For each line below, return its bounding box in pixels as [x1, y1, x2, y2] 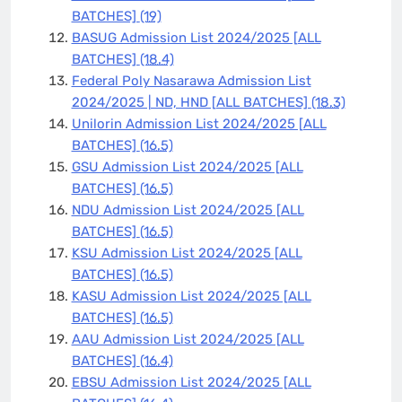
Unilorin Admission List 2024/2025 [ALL [71, 115, 327, 132]
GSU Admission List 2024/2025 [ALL [71, 158, 303, 175]
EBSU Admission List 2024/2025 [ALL [71, 373, 311, 390]
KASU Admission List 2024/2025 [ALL [71, 287, 311, 304]
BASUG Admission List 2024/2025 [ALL [71, 29, 321, 46]
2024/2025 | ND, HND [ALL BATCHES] [71, 93, 311, 110]
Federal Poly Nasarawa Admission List [71, 72, 311, 89]
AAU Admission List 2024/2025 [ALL [71, 330, 304, 347]
